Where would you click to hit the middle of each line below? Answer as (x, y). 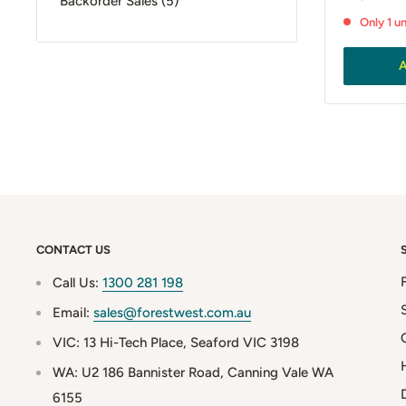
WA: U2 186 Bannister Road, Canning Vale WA (193, 372)
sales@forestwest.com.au (172, 312)
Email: (73, 312)
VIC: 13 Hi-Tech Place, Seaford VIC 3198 (176, 342)
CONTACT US (73, 249)
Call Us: (77, 282)
